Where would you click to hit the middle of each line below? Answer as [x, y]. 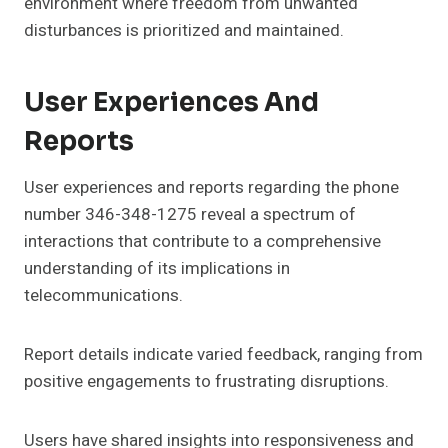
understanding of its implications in [157, 269]
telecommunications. [103, 296]
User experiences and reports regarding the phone [211, 188]
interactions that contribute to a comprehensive [202, 242]
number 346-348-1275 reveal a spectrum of [190, 215]
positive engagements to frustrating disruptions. [206, 382]
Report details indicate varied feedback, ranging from [223, 355]
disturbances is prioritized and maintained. [184, 31]
